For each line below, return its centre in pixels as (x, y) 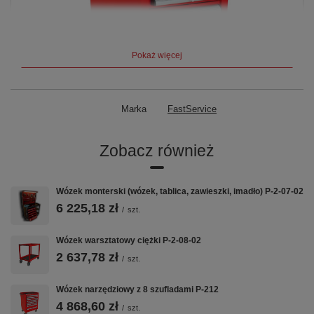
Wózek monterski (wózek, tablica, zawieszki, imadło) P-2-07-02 (180, 191)
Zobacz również (157, 150)
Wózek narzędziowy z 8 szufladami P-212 (137, 289)
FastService (192, 109)
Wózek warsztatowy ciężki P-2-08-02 (129, 240)
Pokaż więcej (157, 55)
